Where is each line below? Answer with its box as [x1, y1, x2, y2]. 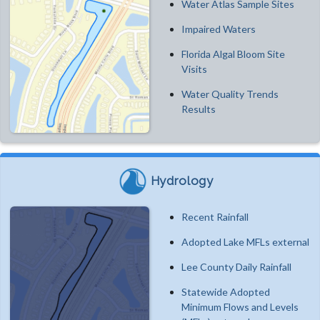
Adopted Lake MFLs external [181, 235, 309, 248]
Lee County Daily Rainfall [181, 260, 291, 273]
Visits [181, 62, 207, 75]
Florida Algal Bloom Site [181, 47, 285, 60]
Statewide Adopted [181, 285, 270, 298]
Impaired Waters [181, 22, 256, 35]
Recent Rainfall [181, 210, 249, 223]
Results [181, 102, 216, 115]
